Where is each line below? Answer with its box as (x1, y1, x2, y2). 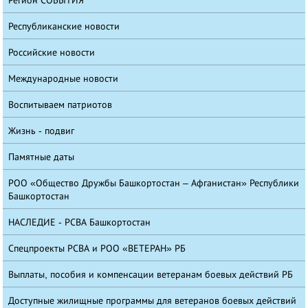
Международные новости (8, 72, 119, 84)
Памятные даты (8, 151, 75, 162)
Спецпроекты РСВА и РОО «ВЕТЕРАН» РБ (8, 242, 186, 254)
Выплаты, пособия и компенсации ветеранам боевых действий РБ (8, 268, 294, 280)
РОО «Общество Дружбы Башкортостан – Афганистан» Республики (8, 177, 300, 188)
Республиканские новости (8, 20, 120, 32)
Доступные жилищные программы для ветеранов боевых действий (8, 294, 297, 306)
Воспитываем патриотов (8, 98, 113, 110)
